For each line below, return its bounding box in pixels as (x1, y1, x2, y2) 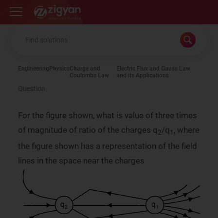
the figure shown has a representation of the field (18, 141, 198, 151)
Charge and (70, 65, 101, 72)
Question (18, 85, 46, 92)
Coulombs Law (70, 72, 109, 79)
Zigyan (34, 5, 49, 10)
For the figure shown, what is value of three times (18, 110, 198, 120)
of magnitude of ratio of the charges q (18, 125, 158, 135)
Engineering (18, 65, 50, 72)
